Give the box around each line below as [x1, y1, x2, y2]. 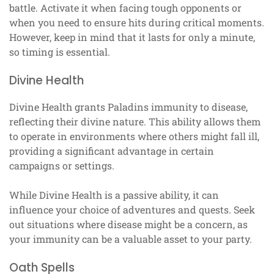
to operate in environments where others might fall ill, [9, 129, 259, 143]
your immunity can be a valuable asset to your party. [9, 232, 252, 245]
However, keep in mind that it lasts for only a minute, [9, 30, 255, 43]
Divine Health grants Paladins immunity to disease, [9, 100, 248, 113]
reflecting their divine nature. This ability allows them [9, 114, 261, 128]
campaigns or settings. [9, 158, 114, 172]
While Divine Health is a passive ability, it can [9, 188, 219, 201]
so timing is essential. [9, 45, 110, 58]
